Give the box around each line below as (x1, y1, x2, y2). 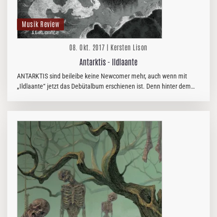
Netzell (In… (17, 103, 48, 110)
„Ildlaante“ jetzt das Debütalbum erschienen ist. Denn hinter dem (17, 82, 191, 90)
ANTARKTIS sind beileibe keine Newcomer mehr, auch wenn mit (17, 72, 187, 80)
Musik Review (22, 19, 59, 28)
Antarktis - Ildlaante (79, 57, 138, 66)
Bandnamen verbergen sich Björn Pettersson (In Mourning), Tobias (17, 93, 195, 100)
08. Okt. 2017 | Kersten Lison (69, 43, 148, 51)
